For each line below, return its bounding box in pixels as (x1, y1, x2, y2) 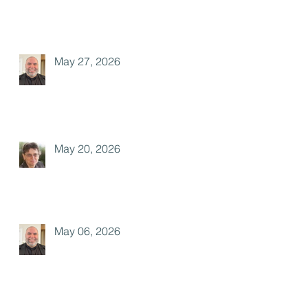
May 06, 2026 (54, 224, 120, 238)
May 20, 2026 (54, 142, 120, 155)
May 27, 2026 (54, 54, 120, 68)
